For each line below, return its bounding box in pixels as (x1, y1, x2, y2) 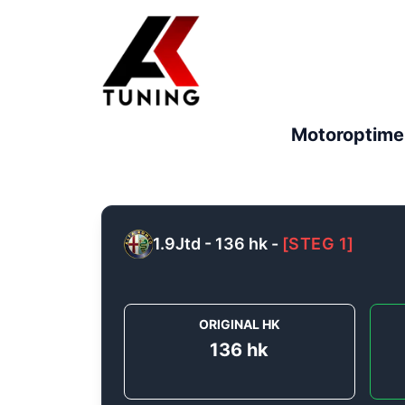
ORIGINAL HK (198, 316, 280, 333)
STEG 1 (288, 234, 348, 254)
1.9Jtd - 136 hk (153, 234, 268, 254)
